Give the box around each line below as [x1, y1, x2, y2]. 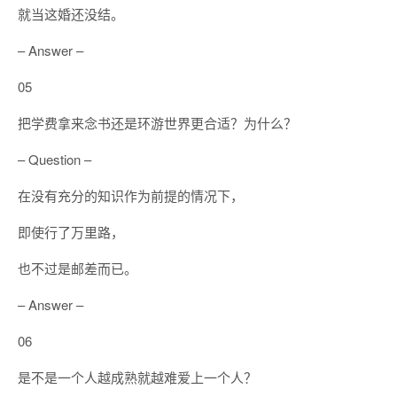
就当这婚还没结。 [18, 4, 124, 23]
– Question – [18, 150, 91, 168]
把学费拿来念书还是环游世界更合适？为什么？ [18, 113, 297, 132]
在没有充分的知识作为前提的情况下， [18, 186, 244, 205]
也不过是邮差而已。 [18, 259, 137, 277]
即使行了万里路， [18, 222, 124, 241]
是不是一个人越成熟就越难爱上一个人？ [18, 368, 257, 386]
